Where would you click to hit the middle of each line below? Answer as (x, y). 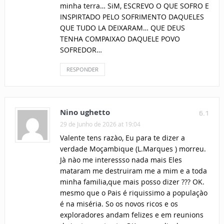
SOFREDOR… (81, 50)
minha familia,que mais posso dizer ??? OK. (132, 182)
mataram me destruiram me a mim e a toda (133, 171)
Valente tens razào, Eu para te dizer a (122, 138)
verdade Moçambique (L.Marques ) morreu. (133, 149)
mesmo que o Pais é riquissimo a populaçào (133, 193)
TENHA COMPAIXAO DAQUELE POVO (120, 39)
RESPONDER (82, 69)
